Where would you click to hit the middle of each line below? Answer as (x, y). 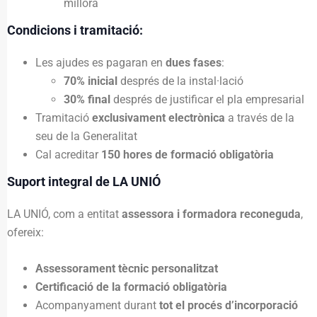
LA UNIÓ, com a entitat (64, 214)
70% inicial (91, 81)
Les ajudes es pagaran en (100, 62)
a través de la (260, 117)
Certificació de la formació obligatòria (131, 287)
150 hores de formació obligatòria (188, 154)
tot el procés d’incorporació (229, 305)
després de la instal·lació (180, 81)
